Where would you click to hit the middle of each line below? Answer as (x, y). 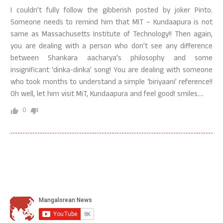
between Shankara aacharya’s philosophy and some (111, 59)
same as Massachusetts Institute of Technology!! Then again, (111, 35)
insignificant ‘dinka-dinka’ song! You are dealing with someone (111, 71)
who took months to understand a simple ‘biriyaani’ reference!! (111, 83)
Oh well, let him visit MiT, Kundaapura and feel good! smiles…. (107, 95)
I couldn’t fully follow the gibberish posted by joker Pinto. (111, 11)
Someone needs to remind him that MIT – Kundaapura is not (111, 23)
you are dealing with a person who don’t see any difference (111, 47)
